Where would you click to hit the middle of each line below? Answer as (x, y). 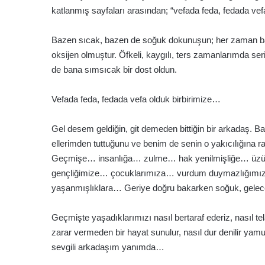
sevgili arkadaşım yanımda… (108, 247)
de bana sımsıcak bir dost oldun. (114, 70)
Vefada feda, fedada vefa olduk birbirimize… (136, 99)
